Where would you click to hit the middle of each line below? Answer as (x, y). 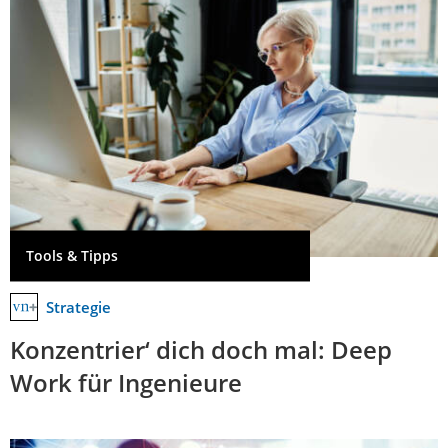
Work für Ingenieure (126, 383)
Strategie (78, 307)
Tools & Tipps (72, 256)
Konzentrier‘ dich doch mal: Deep (201, 350)
